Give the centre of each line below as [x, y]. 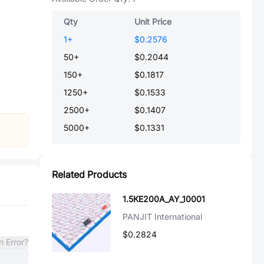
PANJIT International [162, 217]
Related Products [89, 174]
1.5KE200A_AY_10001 [164, 199]
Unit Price [153, 22]
